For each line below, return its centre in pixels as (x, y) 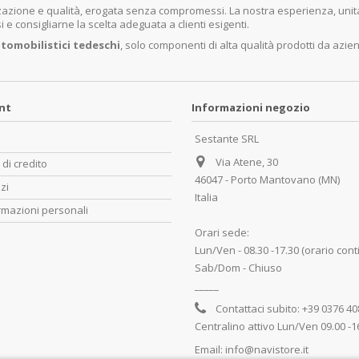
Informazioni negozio (251, 107)
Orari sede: (222, 232)
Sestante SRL (227, 138)
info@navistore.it (267, 349)
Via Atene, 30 (247, 161)
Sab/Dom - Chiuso (238, 267)
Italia (206, 197)
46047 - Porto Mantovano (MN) (267, 179)
